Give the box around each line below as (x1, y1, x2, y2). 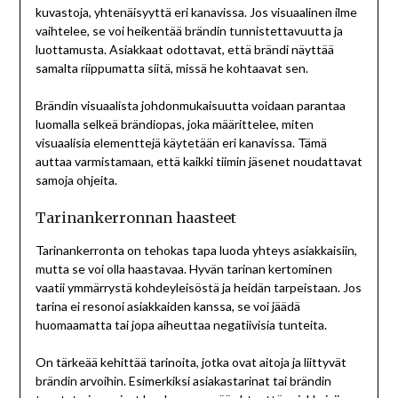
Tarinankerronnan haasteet (35, 209, 236, 227)
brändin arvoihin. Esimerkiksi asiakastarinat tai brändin (35, 373, 331, 389)
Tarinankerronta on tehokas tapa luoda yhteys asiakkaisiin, (35, 243, 357, 259)
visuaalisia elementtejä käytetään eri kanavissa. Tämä (35, 135, 327, 151)
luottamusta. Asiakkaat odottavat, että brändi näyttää (35, 42, 334, 58)
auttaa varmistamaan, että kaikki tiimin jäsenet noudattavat (35, 154, 362, 170)
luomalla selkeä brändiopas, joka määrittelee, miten (35, 116, 314, 132)
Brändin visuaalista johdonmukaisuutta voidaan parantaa (35, 98, 346, 114)
